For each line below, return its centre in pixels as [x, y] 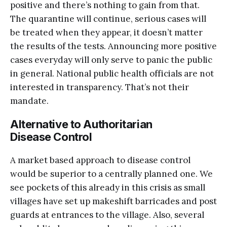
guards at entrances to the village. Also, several [107, 215]
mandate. [29, 101]
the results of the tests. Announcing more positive [113, 46]
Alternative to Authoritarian [81, 124]
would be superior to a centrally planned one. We [111, 174]
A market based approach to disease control [100, 160]
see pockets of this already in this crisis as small [108, 187]
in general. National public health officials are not [112, 73]
